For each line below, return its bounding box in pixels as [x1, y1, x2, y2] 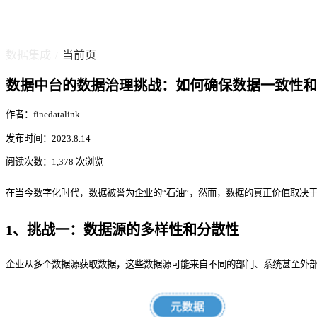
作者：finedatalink [6, 109, 80, 120]
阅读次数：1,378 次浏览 [6, 156, 103, 168]
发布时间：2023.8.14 [6, 132, 91, 144]
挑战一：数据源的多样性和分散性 [27, 222, 239, 238]
